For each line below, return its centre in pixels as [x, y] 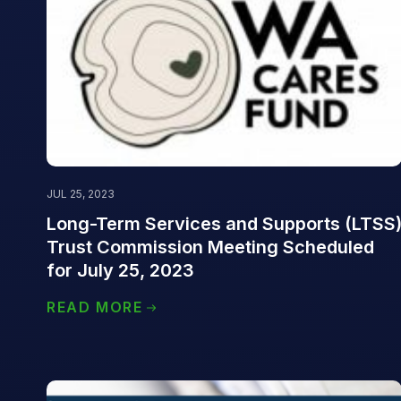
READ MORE [95, 307]
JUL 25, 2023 [81, 193]
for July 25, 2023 [120, 270]
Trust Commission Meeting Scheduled [210, 247]
